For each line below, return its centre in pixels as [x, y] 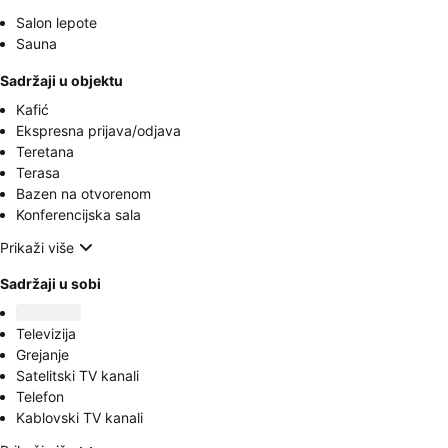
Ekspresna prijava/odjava [98, 130]
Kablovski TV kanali [79, 417]
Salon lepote [56, 22]
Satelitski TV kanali [77, 375]
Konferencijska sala [78, 214]
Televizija [46, 333]
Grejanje [42, 354]
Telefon [40, 396]
